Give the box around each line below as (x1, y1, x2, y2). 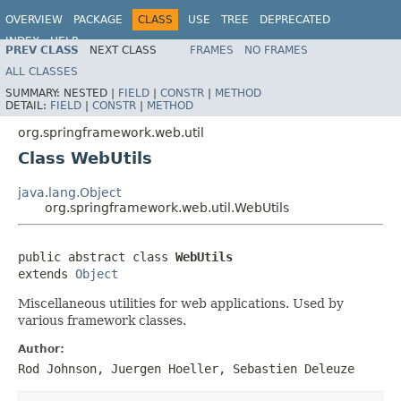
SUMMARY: (5, 86, 64, 99)
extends (18, 266, 75, 281)
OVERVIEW (5, 13, 63, 26)
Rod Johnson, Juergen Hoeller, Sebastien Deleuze (18, 361, 354, 376)
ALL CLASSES (5, 64, 78, 78)
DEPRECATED (260, 13, 330, 26)
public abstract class (18, 249, 175, 264)
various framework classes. (18, 312, 186, 328)
